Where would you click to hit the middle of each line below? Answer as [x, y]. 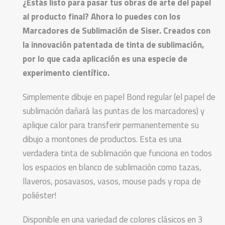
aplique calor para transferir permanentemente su [111, 125]
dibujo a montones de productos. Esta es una [102, 139]
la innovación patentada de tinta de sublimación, [113, 44]
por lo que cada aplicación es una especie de [105, 59]
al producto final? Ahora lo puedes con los [101, 16]
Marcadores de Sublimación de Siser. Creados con [117, 30]
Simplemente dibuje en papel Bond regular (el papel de [119, 97]
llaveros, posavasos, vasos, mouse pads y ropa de [112, 181]
